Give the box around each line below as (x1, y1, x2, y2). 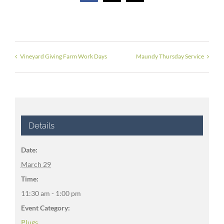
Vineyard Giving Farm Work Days (20, 52, 107, 60)
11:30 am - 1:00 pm (20, 188, 81, 197)
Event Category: (20, 203, 70, 212)
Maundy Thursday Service (136, 52, 204, 60)
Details (28, 120, 54, 130)
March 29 (20, 159, 51, 168)
